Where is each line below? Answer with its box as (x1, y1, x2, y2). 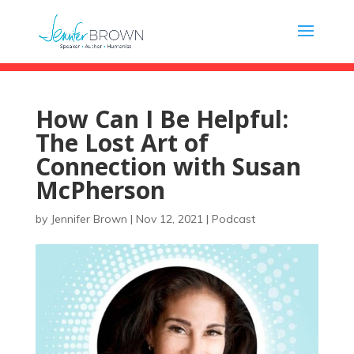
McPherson (35, 174, 165, 206)
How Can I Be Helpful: (35, 103, 288, 135)
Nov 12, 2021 (135, 212, 203, 226)
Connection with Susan (35, 150, 301, 183)
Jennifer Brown (50, 212, 127, 226)
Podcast (211, 212, 255, 226)
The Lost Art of (35, 126, 209, 159)
